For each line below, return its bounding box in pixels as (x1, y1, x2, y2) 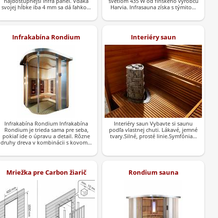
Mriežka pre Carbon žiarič (6, 167, 87, 177)
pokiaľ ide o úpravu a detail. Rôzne (2, 132, 90, 140)
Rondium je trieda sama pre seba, (4, 126, 89, 133)
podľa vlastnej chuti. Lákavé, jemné (109, 126, 198, 133)
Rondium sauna (128, 167, 179, 177)
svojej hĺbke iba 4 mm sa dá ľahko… (1, 3, 91, 11)
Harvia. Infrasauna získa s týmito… (110, 3, 196, 11)
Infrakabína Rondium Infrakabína (4, 119, 88, 127)
